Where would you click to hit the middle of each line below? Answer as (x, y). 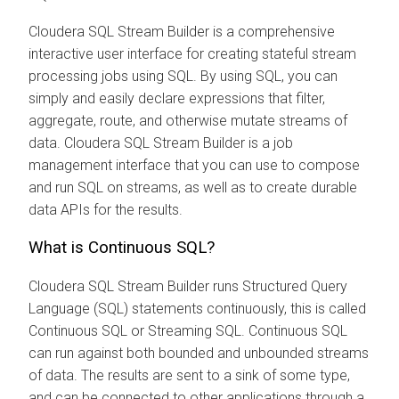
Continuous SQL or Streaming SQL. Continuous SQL (188, 330)
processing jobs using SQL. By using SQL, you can (183, 76)
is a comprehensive (272, 31)
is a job (269, 142)
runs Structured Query (278, 286)
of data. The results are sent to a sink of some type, (189, 375)
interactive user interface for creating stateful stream (192, 53)
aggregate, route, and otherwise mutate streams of (188, 120)
